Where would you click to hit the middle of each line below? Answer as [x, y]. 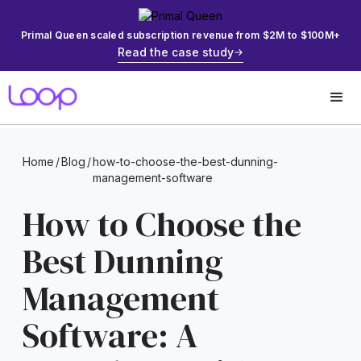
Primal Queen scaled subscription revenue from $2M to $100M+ [180, 35]
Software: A [110, 335]
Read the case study [176, 52]
